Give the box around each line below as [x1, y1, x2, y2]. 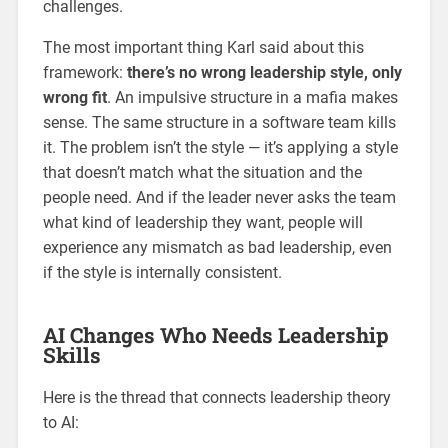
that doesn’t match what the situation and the [42, 163, 362, 183]
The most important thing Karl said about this [42, 38, 364, 58]
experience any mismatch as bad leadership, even [42, 238, 392, 258]
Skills [42, 341, 101, 370]
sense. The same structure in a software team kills [42, 113, 396, 133]
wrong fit [42, 88, 107, 108]
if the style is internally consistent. [42, 263, 282, 283]
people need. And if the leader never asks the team [42, 188, 396, 208]
